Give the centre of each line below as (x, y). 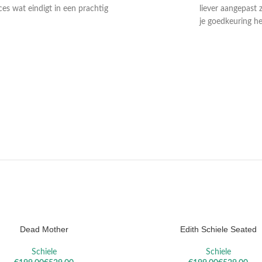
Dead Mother (44, 230)
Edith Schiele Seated (218, 230)
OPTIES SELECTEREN (176, 229)
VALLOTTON (113, 75)
